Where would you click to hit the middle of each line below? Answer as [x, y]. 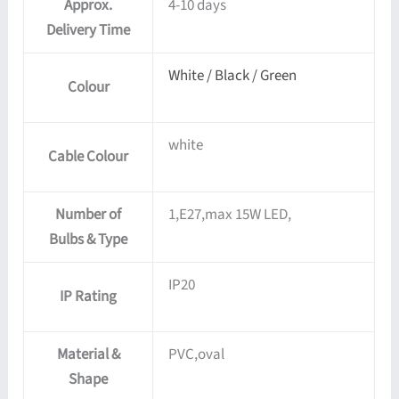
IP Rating [89, 296]
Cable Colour [89, 156]
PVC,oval [197, 354]
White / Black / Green [233, 75]
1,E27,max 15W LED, [230, 214]
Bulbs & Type [89, 239]
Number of [89, 214]
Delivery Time [89, 30]
